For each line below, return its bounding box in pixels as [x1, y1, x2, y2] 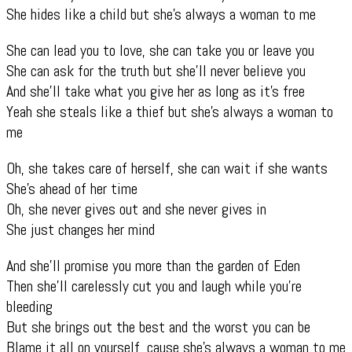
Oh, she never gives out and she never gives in [6, 198, 266, 219]
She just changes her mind [6, 218, 155, 240]
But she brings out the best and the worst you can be [6, 316, 310, 337]
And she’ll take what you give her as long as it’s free [6, 80, 305, 101]
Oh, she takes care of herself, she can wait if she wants [6, 157, 328, 178]
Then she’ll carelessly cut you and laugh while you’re [6, 275, 302, 296]
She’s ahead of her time [6, 178, 137, 199]
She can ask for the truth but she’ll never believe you [6, 60, 306, 81]
